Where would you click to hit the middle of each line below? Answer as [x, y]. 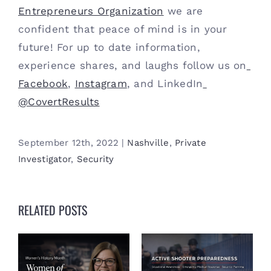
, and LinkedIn [165, 83]
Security [95, 159]
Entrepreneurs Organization [91, 11]
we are [183, 11]
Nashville [148, 143]
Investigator [45, 159]
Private [191, 143]
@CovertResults [59, 102]
